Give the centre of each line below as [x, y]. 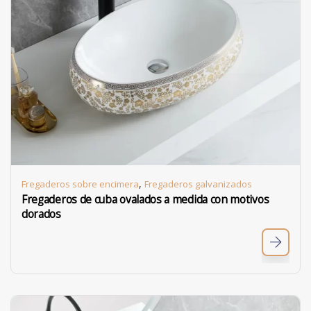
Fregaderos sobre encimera [80, 184]
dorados [41, 214]
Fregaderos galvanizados [198, 184]
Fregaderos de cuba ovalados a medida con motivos [145, 200]
